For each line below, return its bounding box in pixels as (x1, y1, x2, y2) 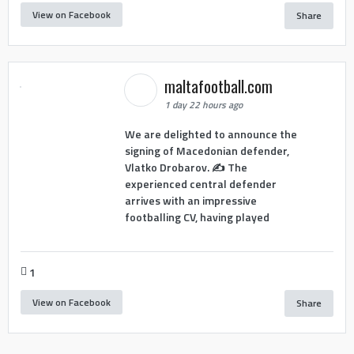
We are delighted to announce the (124, 126, 297, 143)
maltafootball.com (164, 73, 277, 98)
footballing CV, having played (124, 209, 269, 226)
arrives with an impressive (124, 192, 257, 209)
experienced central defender (124, 175, 277, 193)
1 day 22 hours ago (164, 96, 243, 112)
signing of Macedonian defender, (124, 142, 289, 160)
